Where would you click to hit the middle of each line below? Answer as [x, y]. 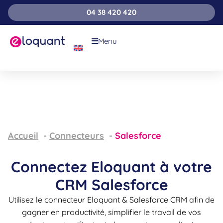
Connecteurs [77, 136]
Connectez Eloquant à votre [111, 167]
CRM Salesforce [111, 185]
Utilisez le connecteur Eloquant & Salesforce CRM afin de [111, 200]
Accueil [23, 136]
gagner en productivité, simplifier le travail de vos [111, 212]
